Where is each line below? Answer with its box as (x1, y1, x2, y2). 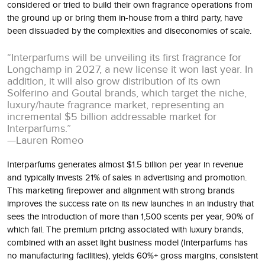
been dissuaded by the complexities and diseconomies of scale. (7, 25, 251, 35)
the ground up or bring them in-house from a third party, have (7, 12, 243, 22)
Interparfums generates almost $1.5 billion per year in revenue (7, 159, 243, 169)
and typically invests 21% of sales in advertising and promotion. (7, 172, 247, 182)
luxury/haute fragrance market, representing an (7, 98, 224, 111)
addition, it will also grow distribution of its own (7, 75, 221, 87)
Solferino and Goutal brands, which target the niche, (7, 86, 247, 99)
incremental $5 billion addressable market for (7, 110, 216, 122)
